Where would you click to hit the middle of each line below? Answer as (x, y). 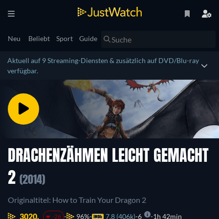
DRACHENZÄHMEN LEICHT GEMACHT (108, 157)
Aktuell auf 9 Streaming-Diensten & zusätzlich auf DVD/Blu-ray (103, 60)
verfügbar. (23, 71)
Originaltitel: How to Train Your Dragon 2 (77, 200)
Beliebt (39, 38)
